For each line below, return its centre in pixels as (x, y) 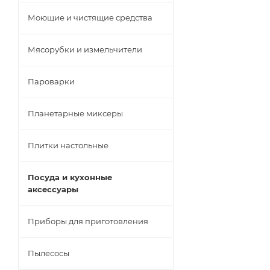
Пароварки (51, 81)
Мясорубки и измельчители (85, 49)
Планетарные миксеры (75, 113)
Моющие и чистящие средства (90, 17)
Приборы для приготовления (88, 221)
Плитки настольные (68, 145)
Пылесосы (49, 253)
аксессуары (53, 189)
